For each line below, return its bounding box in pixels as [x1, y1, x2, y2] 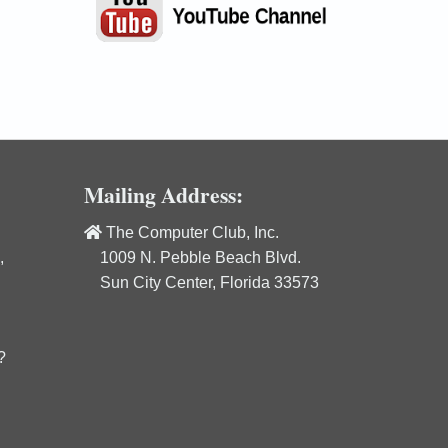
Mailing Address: [83, 178, 243, 210]
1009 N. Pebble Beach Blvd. [83, 248, 301, 266]
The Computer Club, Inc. [101, 223, 279, 241]
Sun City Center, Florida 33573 [83, 273, 319, 291]
